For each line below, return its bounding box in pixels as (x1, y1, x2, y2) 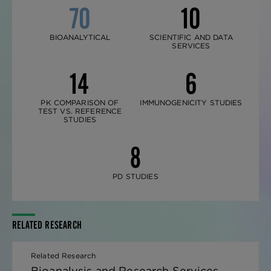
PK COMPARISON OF (41, 97, 119, 107)
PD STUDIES (113, 171, 158, 181)
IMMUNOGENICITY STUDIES (140, 97, 243, 107)
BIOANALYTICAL (49, 32, 111, 42)
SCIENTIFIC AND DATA (149, 32, 233, 42)
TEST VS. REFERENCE (38, 106, 122, 116)
